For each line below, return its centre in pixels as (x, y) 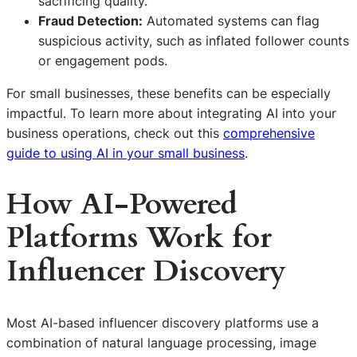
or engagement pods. (103, 60)
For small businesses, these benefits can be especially (169, 93)
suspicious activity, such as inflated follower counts (194, 40)
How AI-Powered (122, 204)
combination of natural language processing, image (161, 342)
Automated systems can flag (231, 20)
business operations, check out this (115, 133)
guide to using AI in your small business (126, 153)
